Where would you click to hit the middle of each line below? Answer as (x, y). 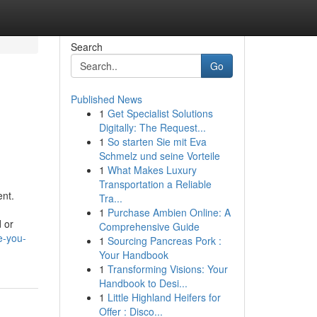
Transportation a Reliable (155, 184)
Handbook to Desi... (143, 283)
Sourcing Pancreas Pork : (164, 241)
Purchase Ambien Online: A (169, 212)
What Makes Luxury (152, 170)
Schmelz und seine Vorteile (159, 156)
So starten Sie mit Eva (157, 142)
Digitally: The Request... (152, 127)
